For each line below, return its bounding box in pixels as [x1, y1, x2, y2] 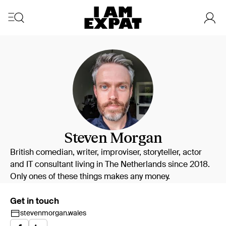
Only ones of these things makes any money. [10, 173, 170, 181]
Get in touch [10, 197, 59, 206]
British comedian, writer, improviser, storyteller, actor [10, 149, 202, 157]
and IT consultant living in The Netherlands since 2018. [10, 161, 210, 169]
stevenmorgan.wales [20, 210, 86, 217]
